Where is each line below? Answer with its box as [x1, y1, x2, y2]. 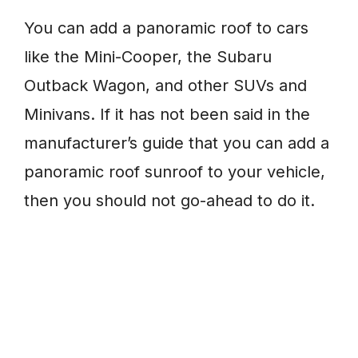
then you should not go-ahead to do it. [24, 191, 315, 211]
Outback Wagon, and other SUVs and [24, 76, 307, 96]
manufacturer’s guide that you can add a [24, 133, 329, 153]
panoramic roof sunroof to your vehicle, [24, 162, 325, 182]
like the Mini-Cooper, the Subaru [24, 47, 272, 67]
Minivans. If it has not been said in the [24, 105, 310, 125]
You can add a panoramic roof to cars [24, 18, 308, 38]
